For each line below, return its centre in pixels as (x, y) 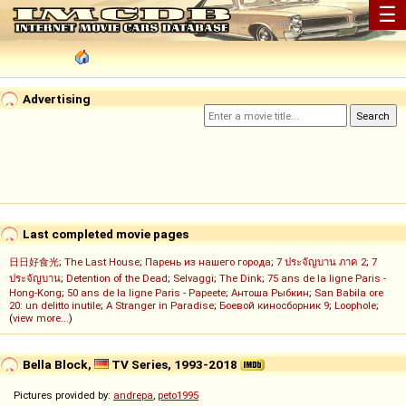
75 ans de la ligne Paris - (327, 279)
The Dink (241, 279)
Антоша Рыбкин (270, 293)
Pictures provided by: (63, 396)
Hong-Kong (35, 293)
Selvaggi (193, 279)
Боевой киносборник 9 (274, 306)
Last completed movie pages (104, 233)
